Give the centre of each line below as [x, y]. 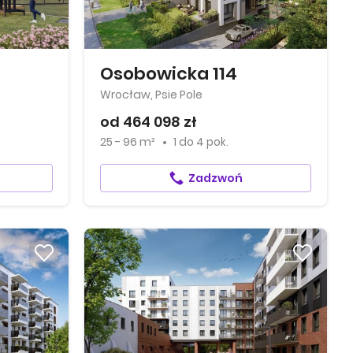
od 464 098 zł [149, 122]
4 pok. [213, 142]
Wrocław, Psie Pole [152, 95]
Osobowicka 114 [169, 74]
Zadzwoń [215, 178]
